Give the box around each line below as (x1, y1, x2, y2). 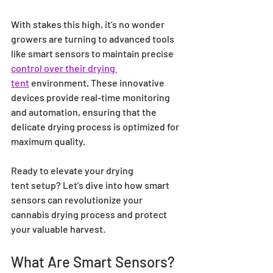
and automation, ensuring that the (11, 106, 158, 118)
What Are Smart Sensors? (11, 253, 175, 271)
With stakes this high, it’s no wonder (11, 18, 166, 30)
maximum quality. (11, 135, 85, 147)
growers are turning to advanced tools (11, 33, 176, 45)
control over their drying (11, 62, 117, 74)
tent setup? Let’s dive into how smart (11, 179, 171, 191)
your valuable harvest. (11, 223, 105, 235)
